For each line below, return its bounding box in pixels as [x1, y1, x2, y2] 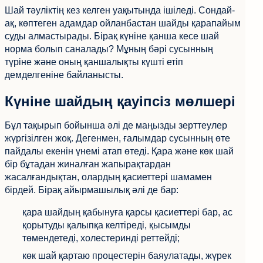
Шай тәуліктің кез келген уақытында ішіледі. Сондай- [5, 5, 235, 16]
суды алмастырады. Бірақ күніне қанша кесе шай [5, 31, 219, 42]
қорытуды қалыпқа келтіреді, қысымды [22, 220, 191, 231]
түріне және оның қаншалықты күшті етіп [5, 57, 183, 68]
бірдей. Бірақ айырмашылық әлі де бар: [5, 185, 178, 195]
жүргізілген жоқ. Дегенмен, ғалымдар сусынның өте [5, 133, 230, 144]
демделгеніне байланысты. [5, 70, 123, 80]
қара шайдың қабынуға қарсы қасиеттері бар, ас [22, 207, 232, 218]
